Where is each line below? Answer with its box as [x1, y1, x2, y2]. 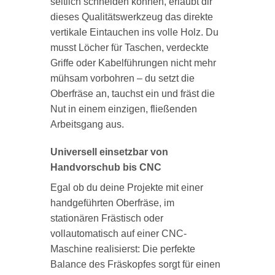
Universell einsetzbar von [50, 147, 168, 158]
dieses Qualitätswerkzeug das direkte [50, 11, 213, 22]
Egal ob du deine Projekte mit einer [50, 182, 203, 193]
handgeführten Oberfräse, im [50, 198, 174, 209]
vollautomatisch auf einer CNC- [50, 228, 187, 239]
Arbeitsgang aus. [50, 118, 124, 130]
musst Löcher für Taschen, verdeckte [50, 42, 209, 53]
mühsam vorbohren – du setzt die [50, 72, 195, 83]
